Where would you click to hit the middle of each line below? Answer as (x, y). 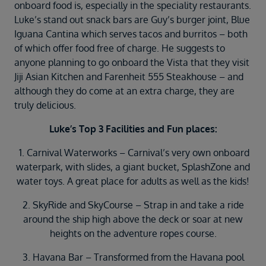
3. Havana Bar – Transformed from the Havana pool (133, 257)
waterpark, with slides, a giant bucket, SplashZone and (133, 167)
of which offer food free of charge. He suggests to (120, 48)
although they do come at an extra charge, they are (124, 91)
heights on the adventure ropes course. (133, 234)
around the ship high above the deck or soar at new (133, 219)
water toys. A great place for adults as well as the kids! (133, 181)
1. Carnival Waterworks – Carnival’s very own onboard (133, 153)
